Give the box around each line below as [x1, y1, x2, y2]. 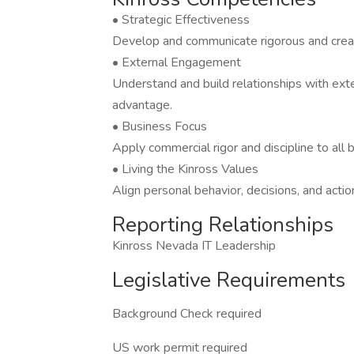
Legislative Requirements [112, 266, 345, 294]
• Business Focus [112, 118, 207, 135]
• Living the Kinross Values [112, 160, 258, 178]
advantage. [112, 96, 172, 114]
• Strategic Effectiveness [112, 11, 250, 28]
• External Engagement [112, 54, 241, 71]
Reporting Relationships [112, 211, 333, 239]
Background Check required [112, 305, 262, 322]
